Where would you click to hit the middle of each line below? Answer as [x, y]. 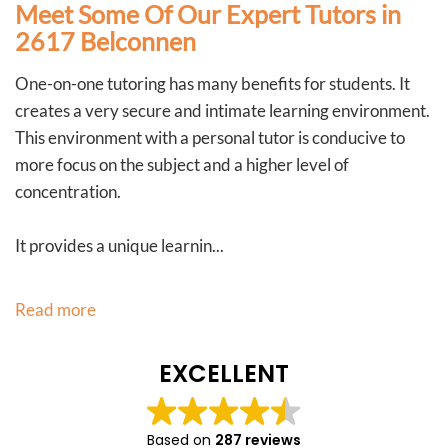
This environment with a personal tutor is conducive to [210, 137]
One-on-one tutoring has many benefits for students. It [212, 83]
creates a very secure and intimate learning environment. [222, 110]
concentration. [68, 191]
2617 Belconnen [105, 41]
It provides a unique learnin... [119, 245]
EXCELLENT [224, 373]
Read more [55, 309]
